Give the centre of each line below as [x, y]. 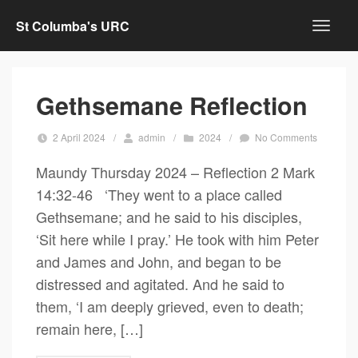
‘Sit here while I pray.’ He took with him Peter [177, 239]
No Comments [286, 137]
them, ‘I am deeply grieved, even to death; [170, 306]
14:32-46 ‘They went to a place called [159, 194]
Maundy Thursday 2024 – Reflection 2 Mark [175, 172]
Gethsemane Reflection [172, 105]
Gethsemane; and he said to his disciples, [169, 217]
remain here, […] [89, 328]
